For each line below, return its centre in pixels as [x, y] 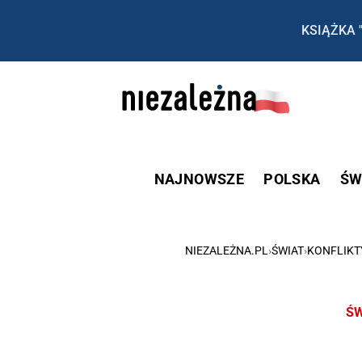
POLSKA [292, 179]
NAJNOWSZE [199, 179]
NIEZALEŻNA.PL [227, 250]
